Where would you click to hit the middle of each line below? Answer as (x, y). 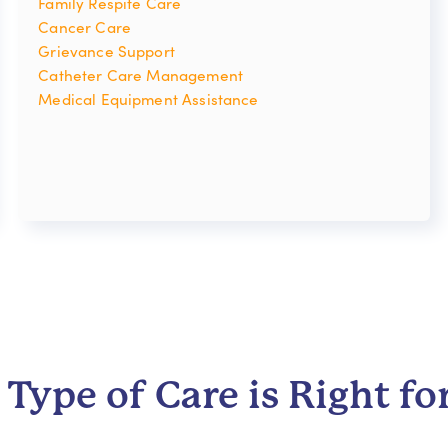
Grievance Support (106, 50)
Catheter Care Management (141, 74)
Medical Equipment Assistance (148, 98)
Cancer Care (85, 26)
